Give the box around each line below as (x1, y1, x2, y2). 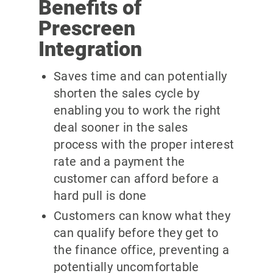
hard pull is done (53, 188, 147, 204)
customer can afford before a (53, 171, 219, 186)
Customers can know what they (53, 208, 230, 224)
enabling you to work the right (53, 103, 221, 118)
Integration (38, 36, 142, 61)
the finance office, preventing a (53, 243, 230, 258)
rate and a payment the (53, 154, 185, 169)
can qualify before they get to (53, 225, 219, 241)
